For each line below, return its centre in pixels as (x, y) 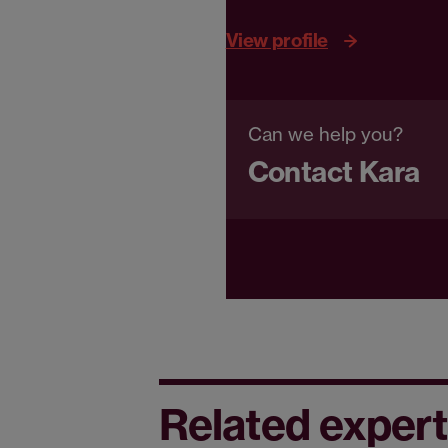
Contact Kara (333, 172)
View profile (276, 40)
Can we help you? (325, 135)
